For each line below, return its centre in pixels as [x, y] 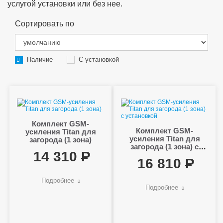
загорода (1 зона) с [165, 146]
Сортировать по [45, 23]
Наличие [40, 59]
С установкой [99, 59]
